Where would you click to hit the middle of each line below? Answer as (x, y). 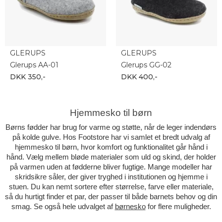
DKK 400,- (139, 77)
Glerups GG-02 (146, 65)
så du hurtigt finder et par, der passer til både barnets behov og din (111, 196)
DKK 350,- (28, 77)
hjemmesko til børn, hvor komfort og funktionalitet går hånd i (111, 147)
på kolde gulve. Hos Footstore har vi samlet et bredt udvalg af (111, 137)
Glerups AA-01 (34, 65)
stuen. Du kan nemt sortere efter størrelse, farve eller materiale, (111, 187)
